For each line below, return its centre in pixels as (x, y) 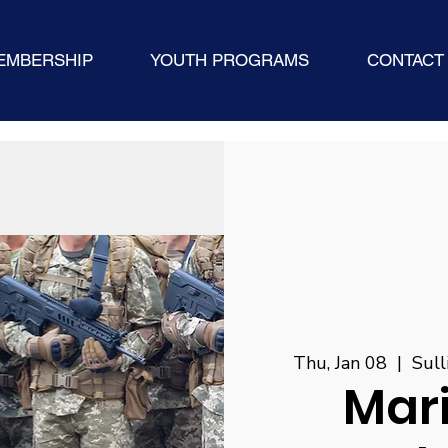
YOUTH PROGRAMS (230, 60)
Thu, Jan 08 (339, 363)
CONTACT (405, 60)
